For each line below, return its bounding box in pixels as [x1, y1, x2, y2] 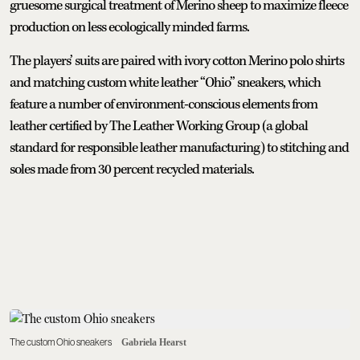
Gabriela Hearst [121, 336, 186, 348]
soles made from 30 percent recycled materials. [10, 160, 254, 178]
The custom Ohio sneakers [10, 336, 112, 348]
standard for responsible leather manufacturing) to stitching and [10, 138, 349, 157]
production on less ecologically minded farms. [10, 18, 249, 36]
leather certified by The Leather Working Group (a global [10, 117, 308, 135]
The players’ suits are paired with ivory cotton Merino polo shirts [10, 51, 344, 70]
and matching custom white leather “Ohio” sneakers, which [10, 73, 321, 92]
